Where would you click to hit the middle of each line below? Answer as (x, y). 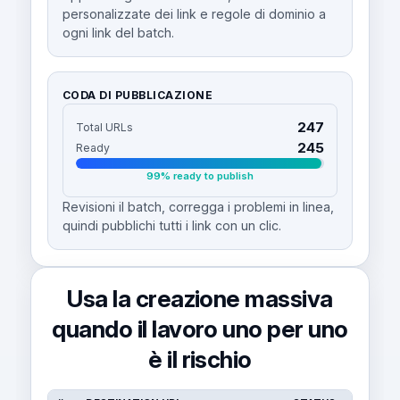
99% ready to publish (200, 176)
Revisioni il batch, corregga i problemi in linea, (198, 207)
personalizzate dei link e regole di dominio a (194, 14)
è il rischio (200, 360)
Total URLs (104, 128)
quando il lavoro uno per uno (200, 329)
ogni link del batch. (118, 33)
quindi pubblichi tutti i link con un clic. (171, 226)
